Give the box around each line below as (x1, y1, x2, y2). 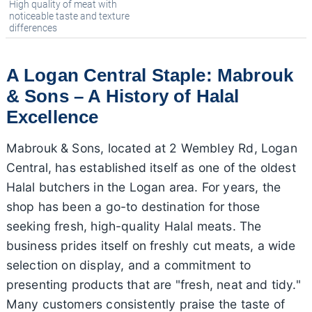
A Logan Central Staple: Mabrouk (6, 65, 294, 86)
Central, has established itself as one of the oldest (6, 160, 296, 175)
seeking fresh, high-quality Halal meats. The (6, 219, 262, 234)
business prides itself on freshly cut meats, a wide (6, 238, 296, 253)
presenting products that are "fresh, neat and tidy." (6, 277, 301, 292)
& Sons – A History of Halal (6, 86, 240, 107)
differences (9, 22, 57, 34)
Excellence (6, 107, 99, 127)
